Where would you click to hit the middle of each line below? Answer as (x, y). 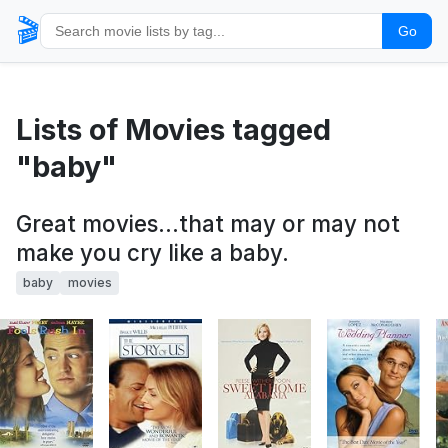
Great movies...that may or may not (208, 223)
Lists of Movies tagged (173, 129)
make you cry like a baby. (152, 252)
